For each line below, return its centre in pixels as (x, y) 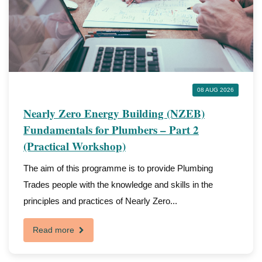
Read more (55, 230)
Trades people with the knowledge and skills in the (118, 185)
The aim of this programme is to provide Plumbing (118, 168)
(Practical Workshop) (75, 146)
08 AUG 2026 (216, 90)
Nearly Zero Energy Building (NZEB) (114, 113)
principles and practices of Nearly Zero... (100, 201)
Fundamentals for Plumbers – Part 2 (111, 130)
